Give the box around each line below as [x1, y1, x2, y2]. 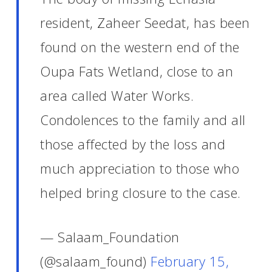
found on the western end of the [40, 38, 240, 56]
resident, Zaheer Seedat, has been [40, 13, 250, 32]
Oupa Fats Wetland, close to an [40, 62, 234, 80]
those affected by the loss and [40, 135, 226, 153]
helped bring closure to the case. [40, 183, 241, 202]
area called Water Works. [40, 86, 194, 104]
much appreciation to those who [40, 159, 240, 177]
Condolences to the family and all [40, 110, 246, 129]
